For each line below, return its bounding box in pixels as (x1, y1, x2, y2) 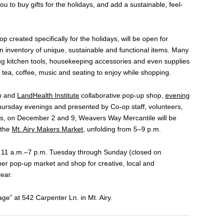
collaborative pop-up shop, (79, 91, 165, 99)
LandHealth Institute (17, 91, 79, 99)
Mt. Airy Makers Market (12, 125, 83, 133)
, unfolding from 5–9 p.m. (83, 125, 161, 133)
